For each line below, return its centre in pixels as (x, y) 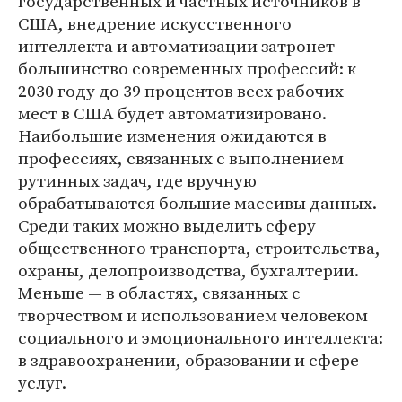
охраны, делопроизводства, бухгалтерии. (188, 271)
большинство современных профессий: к (187, 69)
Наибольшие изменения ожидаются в (172, 136)
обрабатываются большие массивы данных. (197, 203)
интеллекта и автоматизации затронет (176, 46)
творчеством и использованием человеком (193, 315)
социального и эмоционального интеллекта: (201, 338)
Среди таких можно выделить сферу (167, 226)
